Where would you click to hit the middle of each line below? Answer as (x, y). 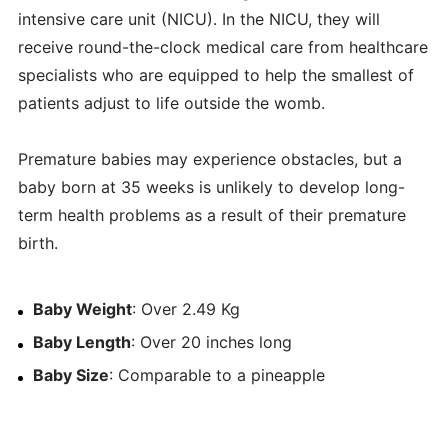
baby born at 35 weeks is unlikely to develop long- (211, 186)
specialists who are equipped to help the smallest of (215, 74)
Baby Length (81, 341)
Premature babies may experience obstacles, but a (209, 158)
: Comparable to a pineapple (216, 374)
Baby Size (70, 374)
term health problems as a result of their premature (211, 214)
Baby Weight (82, 308)
